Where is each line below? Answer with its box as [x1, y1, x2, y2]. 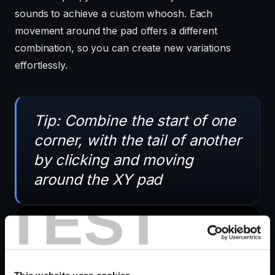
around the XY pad [34, 171, 163, 189]
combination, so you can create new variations [15, 42, 231, 55]
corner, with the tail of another [34, 131, 241, 150]
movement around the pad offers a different [15, 25, 218, 37]
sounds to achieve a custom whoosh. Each [15, 7, 213, 20]
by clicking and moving [34, 151, 193, 169]
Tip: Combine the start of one [34, 112, 236, 130]
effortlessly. [15, 59, 68, 72]
